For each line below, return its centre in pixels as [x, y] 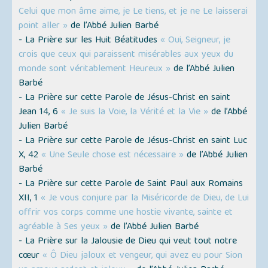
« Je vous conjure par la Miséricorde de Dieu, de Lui [145, 199]
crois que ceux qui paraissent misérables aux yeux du [126, 55]
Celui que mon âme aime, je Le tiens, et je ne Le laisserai [133, 12]
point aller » [43, 27]
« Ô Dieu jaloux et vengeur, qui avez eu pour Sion [143, 256]
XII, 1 [30, 199]
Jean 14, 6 [40, 113]
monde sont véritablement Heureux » [95, 70]
